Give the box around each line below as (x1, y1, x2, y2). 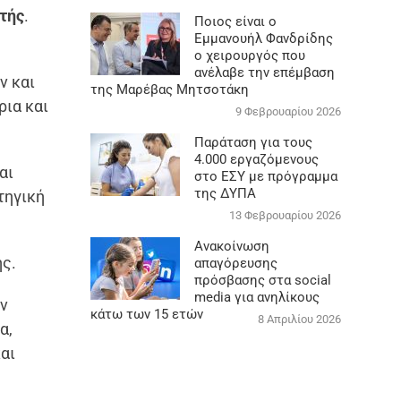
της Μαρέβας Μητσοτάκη (90, 81, 249, 98)
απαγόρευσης (193, 254, 277, 271)
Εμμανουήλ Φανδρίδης (193, 30, 333, 47)
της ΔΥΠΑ (193, 184, 256, 201)
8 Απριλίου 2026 (257, 311, 341, 326)
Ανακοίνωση (193, 237, 269, 254)
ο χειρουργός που (193, 47, 305, 64)
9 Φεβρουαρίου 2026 (235, 104, 341, 118)
